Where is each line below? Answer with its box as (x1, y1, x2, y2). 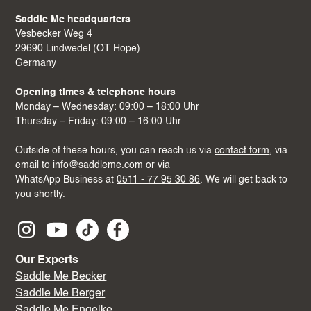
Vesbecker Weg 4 (15, 29, 93, 40)
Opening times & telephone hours (15, 87, 176, 98)
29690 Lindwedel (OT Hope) (15, 44, 141, 54)
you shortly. (15, 190, 66, 200)
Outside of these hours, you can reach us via (15, 146, 215, 156)
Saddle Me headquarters (15, 15, 131, 25)
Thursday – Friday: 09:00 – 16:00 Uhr (15, 117, 182, 127)
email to (15, 160, 53, 171)
